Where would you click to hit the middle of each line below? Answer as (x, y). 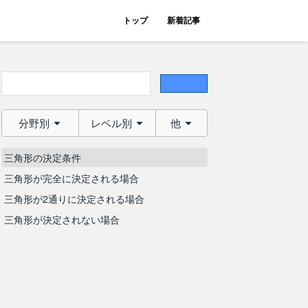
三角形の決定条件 (43, 157)
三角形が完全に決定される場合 (71, 178)
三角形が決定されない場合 (62, 219)
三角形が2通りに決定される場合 (74, 199)
